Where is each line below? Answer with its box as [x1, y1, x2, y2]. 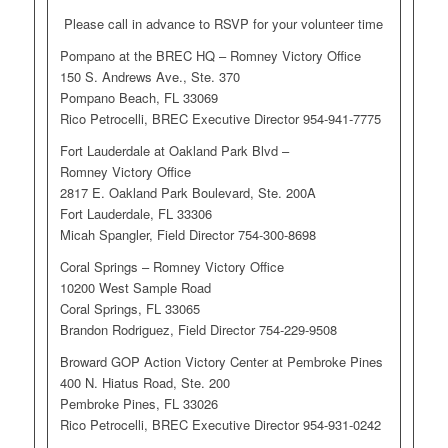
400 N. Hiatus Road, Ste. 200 [59, 372, 230, 392]
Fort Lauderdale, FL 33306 [59, 203, 212, 223]
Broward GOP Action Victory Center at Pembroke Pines [59, 351, 383, 371]
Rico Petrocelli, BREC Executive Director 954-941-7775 [59, 108, 381, 128]
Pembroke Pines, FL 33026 [59, 393, 218, 413]
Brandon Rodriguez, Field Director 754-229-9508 [59, 319, 337, 339]
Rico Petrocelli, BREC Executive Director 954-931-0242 [59, 414, 381, 434]
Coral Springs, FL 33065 [59, 298, 200, 318]
